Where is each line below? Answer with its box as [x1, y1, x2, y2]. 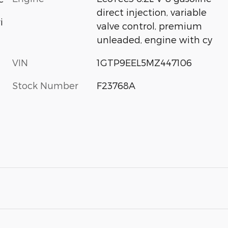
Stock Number [12, 80, 78, 91]
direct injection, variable [97, 7, 207, 18]
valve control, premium [97, 20, 203, 32]
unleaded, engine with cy [97, 34, 213, 45]
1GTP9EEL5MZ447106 [97, 57, 192, 68]
